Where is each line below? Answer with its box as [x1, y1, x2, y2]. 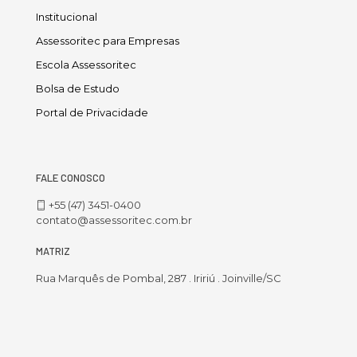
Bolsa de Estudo [36, 81, 120, 95]
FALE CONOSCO [36, 171, 105, 184]
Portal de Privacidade [36, 105, 148, 119]
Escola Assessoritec [36, 57, 136, 71]
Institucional [36, 10, 97, 23]
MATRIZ [36, 244, 70, 257]
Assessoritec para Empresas [36, 33, 179, 47]
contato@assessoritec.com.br [36, 213, 192, 226]
